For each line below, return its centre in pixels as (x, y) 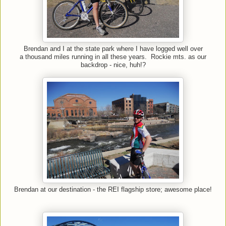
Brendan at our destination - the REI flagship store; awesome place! (113, 190)
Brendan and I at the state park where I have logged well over (113, 49)
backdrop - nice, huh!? (113, 65)
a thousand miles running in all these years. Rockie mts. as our (113, 57)
